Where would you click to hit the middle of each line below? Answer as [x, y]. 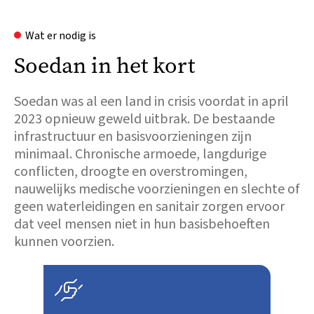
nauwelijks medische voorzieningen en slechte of [157, 189]
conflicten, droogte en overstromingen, [131, 172]
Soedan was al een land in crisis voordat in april [151, 102]
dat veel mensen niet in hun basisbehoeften [142, 224]
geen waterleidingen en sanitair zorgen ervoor [149, 207]
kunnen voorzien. [64, 242]
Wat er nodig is [61, 36]
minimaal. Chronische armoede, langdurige [140, 154]
